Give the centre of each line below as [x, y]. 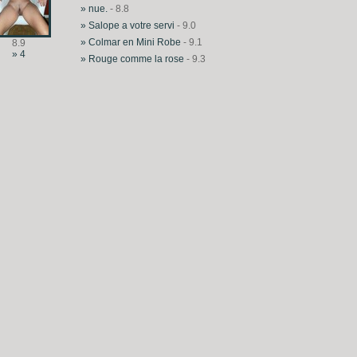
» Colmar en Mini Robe [132, 42]
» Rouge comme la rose [132, 59]
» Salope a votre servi [127, 25]
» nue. [94, 9]
